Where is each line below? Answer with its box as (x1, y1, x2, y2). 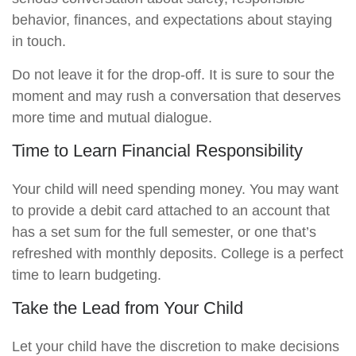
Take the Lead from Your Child (12, 298, 243, 318)
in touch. (12, 33, 66, 49)
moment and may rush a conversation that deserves (12, 88, 341, 104)
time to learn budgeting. (12, 267, 161, 283)
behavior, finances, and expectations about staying (12, 12, 332, 28)
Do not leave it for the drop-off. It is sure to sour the (12, 67, 335, 83)
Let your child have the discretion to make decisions (12, 339, 339, 354)
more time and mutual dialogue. (12, 110, 212, 126)
